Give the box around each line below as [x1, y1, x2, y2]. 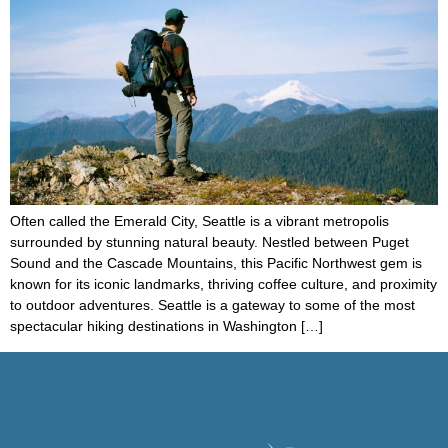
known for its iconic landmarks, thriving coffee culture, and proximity [10, 276, 437, 293]
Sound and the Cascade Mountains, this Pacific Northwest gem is [10, 255, 422, 272]
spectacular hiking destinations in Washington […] [10, 318, 323, 335]
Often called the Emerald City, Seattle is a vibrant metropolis [10, 213, 389, 230]
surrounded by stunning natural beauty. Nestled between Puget [10, 234, 409, 251]
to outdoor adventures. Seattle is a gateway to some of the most [10, 297, 415, 314]
